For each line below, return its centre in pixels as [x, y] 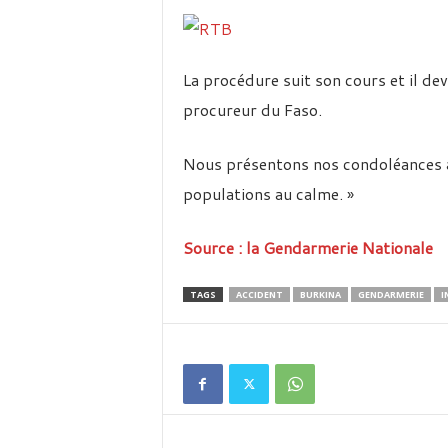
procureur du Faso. [252, 109]
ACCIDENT [259, 294]
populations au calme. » [268, 193]
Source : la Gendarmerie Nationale [307, 247]
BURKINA [320, 294]
